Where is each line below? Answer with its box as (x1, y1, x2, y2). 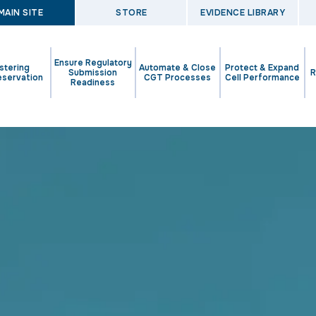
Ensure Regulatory (54, 56, 132, 68)
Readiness (71, 76, 116, 88)
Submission (68, 66, 118, 78)
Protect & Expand (225, 61, 300, 73)
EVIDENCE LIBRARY (200, 7, 286, 18)
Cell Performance (224, 71, 300, 83)
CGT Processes (144, 71, 212, 83)
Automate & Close (139, 61, 217, 73)
